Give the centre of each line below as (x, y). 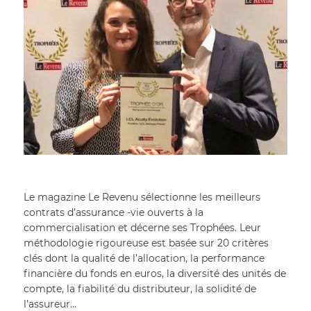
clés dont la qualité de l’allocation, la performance (144, 258)
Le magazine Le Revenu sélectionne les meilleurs (142, 197)
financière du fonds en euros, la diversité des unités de (154, 273)
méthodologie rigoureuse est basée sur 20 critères (146, 243)
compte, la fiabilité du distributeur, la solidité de (140, 288)
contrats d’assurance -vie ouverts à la (113, 212)
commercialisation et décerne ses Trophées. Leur (142, 227)
